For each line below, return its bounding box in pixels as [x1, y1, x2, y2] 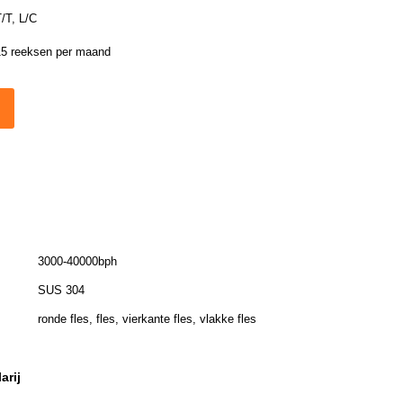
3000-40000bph [38, 255, 117, 269]
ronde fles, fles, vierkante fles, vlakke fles [38, 312, 256, 327]
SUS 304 [38, 283, 85, 298]
